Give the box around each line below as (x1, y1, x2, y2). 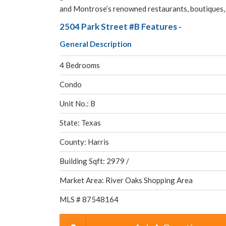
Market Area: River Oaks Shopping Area (60, 176, 193, 185)
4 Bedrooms (60, 61, 100, 70)
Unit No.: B (60, 99, 95, 108)
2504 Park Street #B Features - (60, 21, 182, 32)
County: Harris (60, 137, 109, 146)
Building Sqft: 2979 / (60, 156, 129, 165)
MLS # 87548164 (60, 195, 119, 204)
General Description (60, 39, 132, 48)
